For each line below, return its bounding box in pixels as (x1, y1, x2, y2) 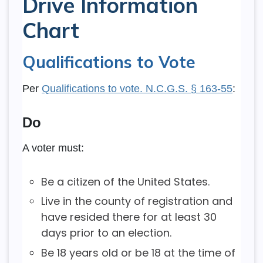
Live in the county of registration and (41, 194, 232, 209)
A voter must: (22, 142, 84, 154)
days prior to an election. (41, 225, 171, 241)
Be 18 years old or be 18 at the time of (41, 245, 235, 260)
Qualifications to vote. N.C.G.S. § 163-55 (41, 83, 232, 95)
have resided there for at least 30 (41, 210, 217, 225)
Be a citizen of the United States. (41, 174, 210, 190)
